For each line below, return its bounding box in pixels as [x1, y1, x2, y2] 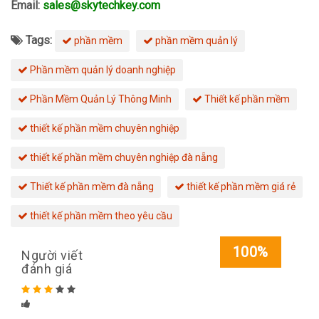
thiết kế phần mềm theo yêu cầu [28, 210, 172, 221]
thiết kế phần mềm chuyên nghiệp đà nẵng [28, 152, 218, 163]
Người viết [21, 248, 83, 263]
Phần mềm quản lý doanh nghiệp [28, 64, 176, 75]
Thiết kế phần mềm [202, 93, 290, 105]
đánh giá [21, 261, 72, 276]
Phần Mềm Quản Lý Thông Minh [28, 93, 172, 105]
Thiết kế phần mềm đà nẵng [28, 181, 154, 192]
